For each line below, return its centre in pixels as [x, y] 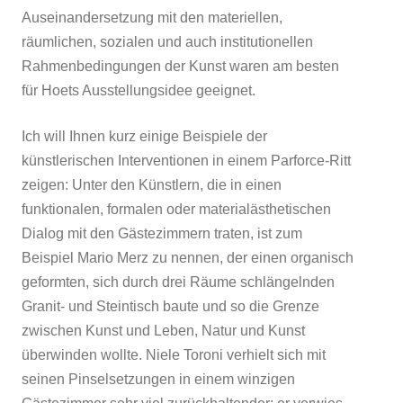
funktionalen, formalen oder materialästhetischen [176, 209]
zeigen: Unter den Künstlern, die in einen [152, 184]
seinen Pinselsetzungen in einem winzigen [158, 379]
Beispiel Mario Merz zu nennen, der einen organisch [188, 257]
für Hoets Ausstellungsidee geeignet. [139, 90]
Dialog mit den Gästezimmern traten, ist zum [162, 233]
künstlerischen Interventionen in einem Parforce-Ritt [186, 160]
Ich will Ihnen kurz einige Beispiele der [144, 136]
